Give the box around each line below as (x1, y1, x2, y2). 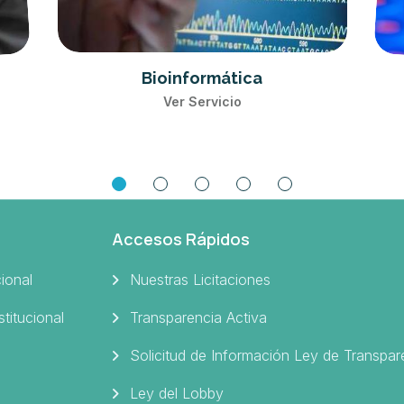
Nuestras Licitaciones (130, 271, 271, 289)
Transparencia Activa (130, 308, 267, 327)
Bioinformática (141, 68, 262, 87)
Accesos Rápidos (112, 228, 250, 251)
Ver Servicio (162, 93, 242, 109)
